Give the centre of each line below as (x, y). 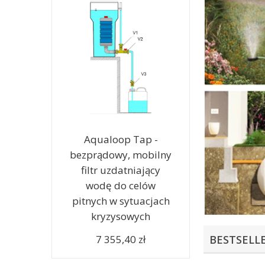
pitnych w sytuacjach (121, 201)
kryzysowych (121, 216)
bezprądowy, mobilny (121, 155)
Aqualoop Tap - (121, 139)
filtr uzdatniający (121, 170)
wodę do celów (121, 185)
